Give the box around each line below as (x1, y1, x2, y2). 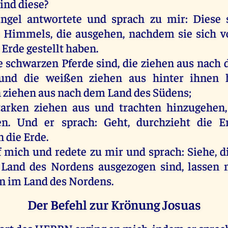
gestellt (26, 40, 64, 55)
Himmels (4, 25, 51, 40)
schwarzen (6, 54, 59, 70)
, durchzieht (127, 113, 197, 129)
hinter (152, 69, 184, 84)
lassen (188, 158, 220, 173)
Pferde (61, 54, 94, 70)
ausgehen (75, 25, 123, 40)
